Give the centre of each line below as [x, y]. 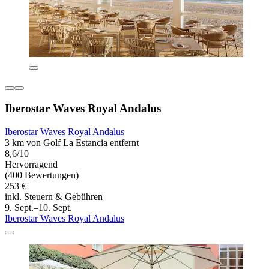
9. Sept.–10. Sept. [38, 207]
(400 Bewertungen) [42, 175]
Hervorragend [31, 164]
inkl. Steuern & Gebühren [54, 196]
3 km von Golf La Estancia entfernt [72, 142]
